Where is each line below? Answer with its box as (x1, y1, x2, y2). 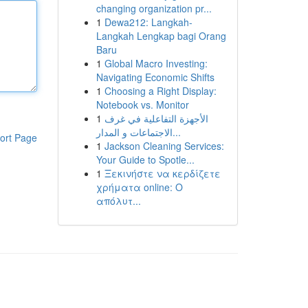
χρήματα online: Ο (96, 180, 183, 194)
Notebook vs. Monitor (96, 98, 189, 111)
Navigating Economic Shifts (96, 70, 214, 84)
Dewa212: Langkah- (104, 15, 192, 29)
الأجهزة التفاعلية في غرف (104, 111, 208, 125)
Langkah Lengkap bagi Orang (96, 29, 226, 43)
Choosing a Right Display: (104, 84, 217, 98)
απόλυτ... (96, 194, 141, 208)
